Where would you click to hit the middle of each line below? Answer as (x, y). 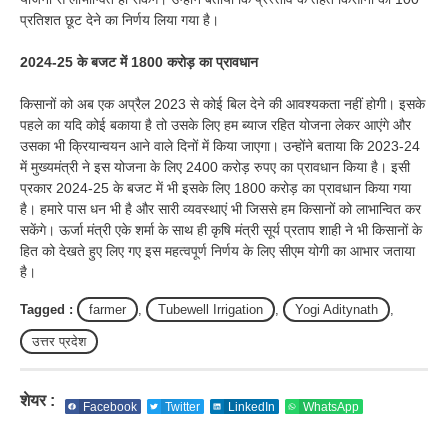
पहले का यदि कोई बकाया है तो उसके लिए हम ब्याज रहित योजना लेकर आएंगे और (215, 125)
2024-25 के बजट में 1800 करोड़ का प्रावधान (139, 62)
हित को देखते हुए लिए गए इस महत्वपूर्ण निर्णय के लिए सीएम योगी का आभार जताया (217, 251)
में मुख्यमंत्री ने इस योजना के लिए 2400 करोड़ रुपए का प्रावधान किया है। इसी (215, 167)
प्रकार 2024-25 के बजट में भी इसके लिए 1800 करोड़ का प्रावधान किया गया (215, 188)
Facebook (109, 406)
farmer (107, 310)
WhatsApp (330, 406)
